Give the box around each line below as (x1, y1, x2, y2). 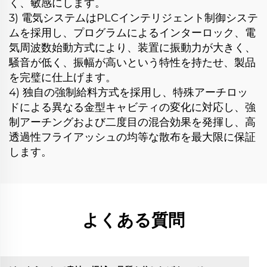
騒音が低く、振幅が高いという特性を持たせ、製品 (9, 56, 256, 70)
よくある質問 (82, 210, 185, 231)
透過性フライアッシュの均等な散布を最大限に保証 (9, 131, 256, 144)
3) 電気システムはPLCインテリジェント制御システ (9, 11, 258, 25)
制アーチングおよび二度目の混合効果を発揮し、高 (9, 116, 256, 129)
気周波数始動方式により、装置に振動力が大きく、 (9, 41, 256, 55)
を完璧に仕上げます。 (9, 71, 116, 85)
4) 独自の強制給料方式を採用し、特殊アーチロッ (9, 86, 248, 100)
